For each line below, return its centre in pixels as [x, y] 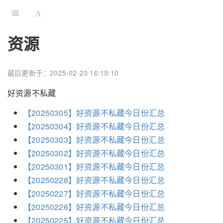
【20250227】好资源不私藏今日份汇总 [94, 194]
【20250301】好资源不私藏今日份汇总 [94, 167]
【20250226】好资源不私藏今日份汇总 [94, 207]
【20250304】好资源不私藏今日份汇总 [94, 126]
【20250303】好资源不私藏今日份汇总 [94, 140]
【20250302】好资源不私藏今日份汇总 [94, 153]
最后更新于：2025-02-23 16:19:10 [63, 73]
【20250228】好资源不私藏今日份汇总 [94, 180]
